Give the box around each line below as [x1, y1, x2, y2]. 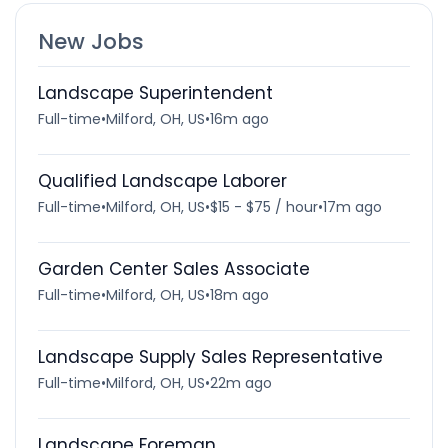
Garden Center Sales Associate [37, 256, 310, 281]
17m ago [322, 196, 382, 217]
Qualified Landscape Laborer [37, 168, 287, 193]
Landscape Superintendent [37, 80, 273, 105]
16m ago [209, 108, 269, 129]
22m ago [209, 372, 272, 393]
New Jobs [37, 25, 144, 57]
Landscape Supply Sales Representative [37, 344, 383, 369]
